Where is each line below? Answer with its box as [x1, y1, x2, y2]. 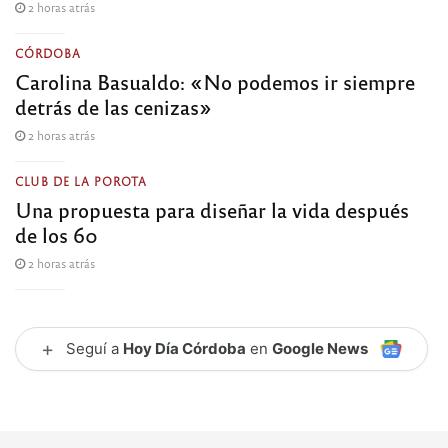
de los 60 [15, 221, 98, 249]
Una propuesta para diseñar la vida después [15, 196, 409, 224]
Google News [272, 339, 368, 359]
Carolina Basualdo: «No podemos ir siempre [15, 68, 415, 96]
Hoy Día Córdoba [123, 339, 246, 359]
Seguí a [66, 339, 123, 359]
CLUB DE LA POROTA [15, 174, 147, 189]
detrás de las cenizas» [15, 93, 212, 121]
